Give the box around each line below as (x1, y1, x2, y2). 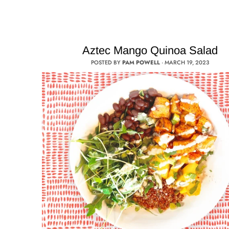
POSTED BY (91, 58, 123, 67)
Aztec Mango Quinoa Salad (82, 44, 218, 57)
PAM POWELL (122, 58, 161, 67)
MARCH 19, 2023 (165, 58, 210, 67)
